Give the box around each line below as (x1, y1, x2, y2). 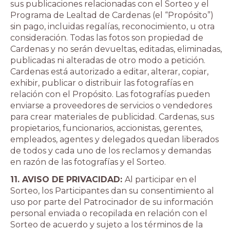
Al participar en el (125, 175, 197, 184)
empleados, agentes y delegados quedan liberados (10, 135, 219, 144)
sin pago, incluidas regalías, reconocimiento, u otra (10, 22, 215, 31)
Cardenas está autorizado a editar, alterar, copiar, (10, 67, 208, 76)
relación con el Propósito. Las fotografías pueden (10, 89, 210, 99)
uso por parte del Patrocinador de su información (10, 197, 213, 207)
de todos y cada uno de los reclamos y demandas (10, 146, 211, 156)
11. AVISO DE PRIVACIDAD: (10, 175, 125, 184)
